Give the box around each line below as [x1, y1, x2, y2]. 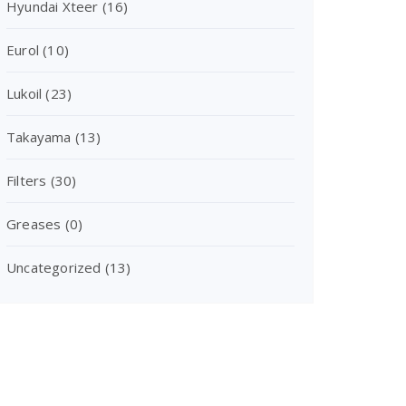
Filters [6, 171, 47, 189]
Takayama [6, 128, 72, 146]
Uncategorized [6, 258, 101, 276]
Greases [6, 215, 62, 233]
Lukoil [6, 84, 43, 102]
